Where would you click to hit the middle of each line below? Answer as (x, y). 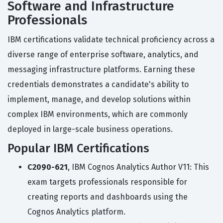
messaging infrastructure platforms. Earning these (101, 70)
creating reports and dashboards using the (108, 197)
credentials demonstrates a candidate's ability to (98, 85)
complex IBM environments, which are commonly (98, 114)
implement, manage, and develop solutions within (99, 100)
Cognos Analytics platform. (76, 212)
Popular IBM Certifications (78, 149)
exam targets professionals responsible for (107, 182)
